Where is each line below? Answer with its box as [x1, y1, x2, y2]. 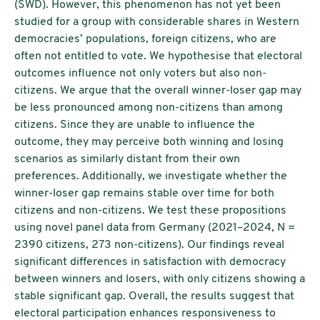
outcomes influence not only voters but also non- [14, 67, 266, 79]
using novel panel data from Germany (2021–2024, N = [14, 221, 295, 234]
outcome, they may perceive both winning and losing [14, 136, 284, 148]
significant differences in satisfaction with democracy [14, 256, 286, 268]
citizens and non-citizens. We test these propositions [14, 204, 286, 216]
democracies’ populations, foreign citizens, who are [14, 33, 276, 45]
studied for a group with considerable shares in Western [14, 16, 299, 28]
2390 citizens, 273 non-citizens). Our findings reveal [14, 239, 284, 251]
